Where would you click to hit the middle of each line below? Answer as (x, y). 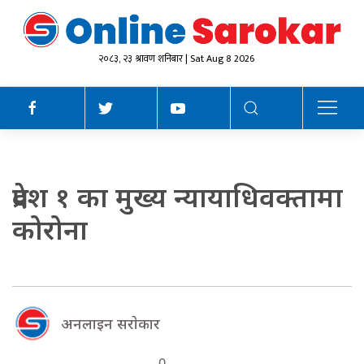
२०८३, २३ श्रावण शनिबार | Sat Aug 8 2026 (176, 58)
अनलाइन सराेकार (110, 323)
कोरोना (50, 229)
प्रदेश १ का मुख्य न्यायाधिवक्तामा (178, 196)
